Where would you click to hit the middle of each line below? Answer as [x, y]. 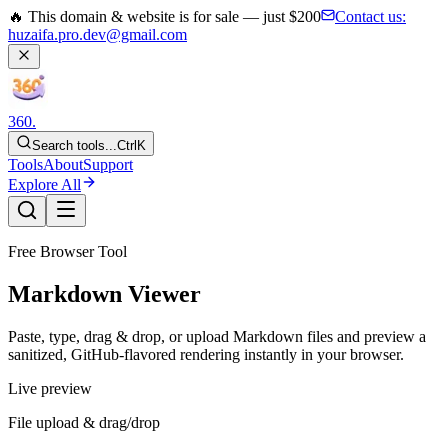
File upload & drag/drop [84, 422]
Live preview [50, 388]
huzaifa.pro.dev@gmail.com [97, 34]
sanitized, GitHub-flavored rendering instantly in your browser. [206, 354]
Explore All [44, 184]
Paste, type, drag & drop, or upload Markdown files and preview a [217, 336]
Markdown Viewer [104, 293]
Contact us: [370, 16]
